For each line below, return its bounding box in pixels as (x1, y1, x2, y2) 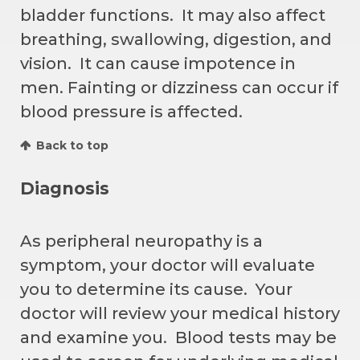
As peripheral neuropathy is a (20, 231, 263, 251)
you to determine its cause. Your (20, 279, 292, 299)
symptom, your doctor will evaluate (20, 255, 315, 275)
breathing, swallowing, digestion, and (20, 29, 332, 49)
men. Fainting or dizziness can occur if (20, 77, 338, 97)
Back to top (36, 137, 108, 153)
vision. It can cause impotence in (20, 53, 296, 73)
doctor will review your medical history (20, 303, 340, 323)
